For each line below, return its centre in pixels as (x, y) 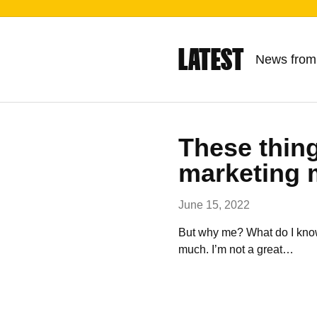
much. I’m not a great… (236, 249)
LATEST (211, 59)
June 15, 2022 (214, 205)
